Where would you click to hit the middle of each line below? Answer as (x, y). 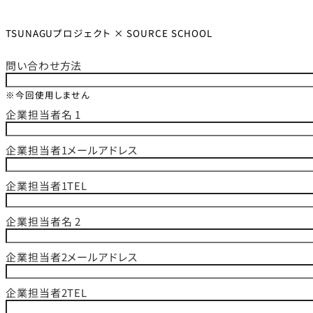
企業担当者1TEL (47, 186)
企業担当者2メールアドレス (72, 257)
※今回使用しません (48, 95)
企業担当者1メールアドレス (72, 150)
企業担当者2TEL (47, 293)
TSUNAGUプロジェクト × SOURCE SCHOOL (109, 33)
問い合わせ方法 (44, 66)
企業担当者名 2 (44, 221)
